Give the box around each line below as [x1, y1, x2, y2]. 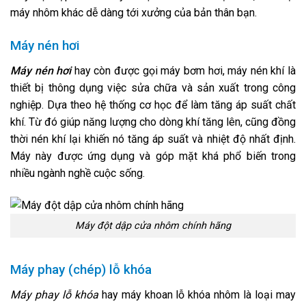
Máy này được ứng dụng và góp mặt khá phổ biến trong [10, 150, 296, 163]
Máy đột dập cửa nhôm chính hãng [75, 220, 231, 232]
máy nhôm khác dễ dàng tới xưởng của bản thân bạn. [10, 5, 257, 19]
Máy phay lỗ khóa [10, 288, 98, 302]
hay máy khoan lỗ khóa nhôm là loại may [98, 288, 296, 302]
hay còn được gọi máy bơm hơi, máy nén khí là [71, 64, 296, 78]
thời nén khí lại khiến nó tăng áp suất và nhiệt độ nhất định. [10, 133, 296, 146]
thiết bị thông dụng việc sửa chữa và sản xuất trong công [10, 81, 296, 95]
